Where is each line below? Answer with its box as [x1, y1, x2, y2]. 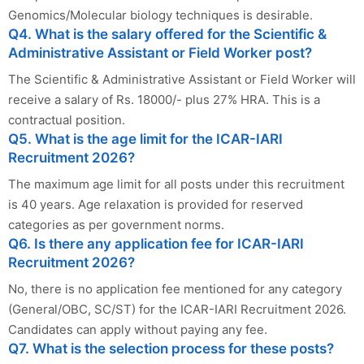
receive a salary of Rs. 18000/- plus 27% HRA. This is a [8, 92, 320, 108]
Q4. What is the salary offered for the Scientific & [8, 26, 327, 43]
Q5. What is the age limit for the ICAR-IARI [8, 131, 283, 148]
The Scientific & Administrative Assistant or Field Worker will [8, 71, 356, 88]
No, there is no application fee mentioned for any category [8, 281, 342, 297]
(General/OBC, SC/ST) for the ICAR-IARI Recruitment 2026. [8, 301, 346, 318]
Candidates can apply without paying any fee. [8, 322, 267, 338]
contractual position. [8, 112, 125, 128]
